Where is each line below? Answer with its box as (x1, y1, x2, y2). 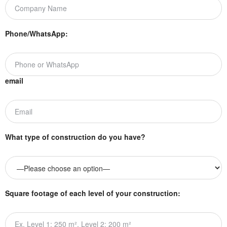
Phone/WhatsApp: (5, 28, 68, 39)
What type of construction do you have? (5, 131, 145, 142)
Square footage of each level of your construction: (5, 187, 180, 198)
